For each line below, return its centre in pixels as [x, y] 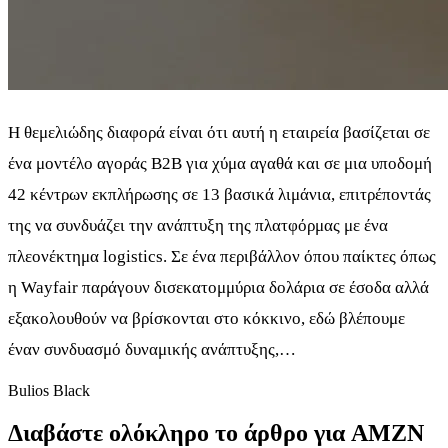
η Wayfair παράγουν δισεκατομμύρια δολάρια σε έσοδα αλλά [218, 288]
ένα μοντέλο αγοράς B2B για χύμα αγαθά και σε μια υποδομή [220, 164]
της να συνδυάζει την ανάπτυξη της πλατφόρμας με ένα [198, 226]
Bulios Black [49, 391]
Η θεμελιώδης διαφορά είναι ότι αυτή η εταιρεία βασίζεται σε [219, 133]
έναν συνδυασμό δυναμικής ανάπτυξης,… [152, 350]
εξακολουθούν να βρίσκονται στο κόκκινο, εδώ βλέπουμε [206, 319]
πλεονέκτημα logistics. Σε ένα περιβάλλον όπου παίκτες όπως [222, 257]
